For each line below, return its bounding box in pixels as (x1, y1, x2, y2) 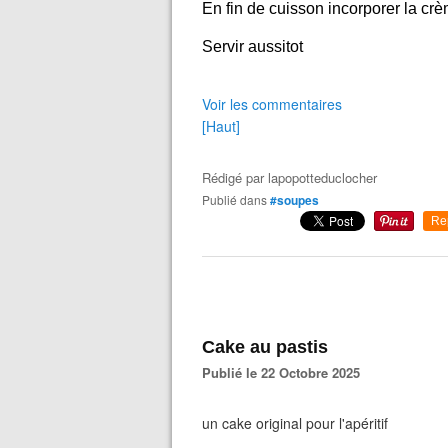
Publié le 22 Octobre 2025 (211, 363, 360, 382)
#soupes (270, 191, 319, 209)
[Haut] (202, 116, 240, 136)
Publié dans (210, 191, 267, 208)
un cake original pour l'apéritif (202, 413, 388, 433)
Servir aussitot (202, 38, 303, 55)
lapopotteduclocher (268, 168, 377, 187)
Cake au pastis (202, 337, 328, 357)
